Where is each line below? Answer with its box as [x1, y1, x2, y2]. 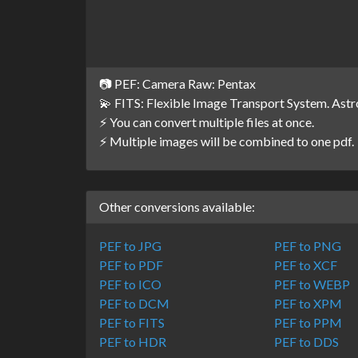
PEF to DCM [99, 296, 169, 311]
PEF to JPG [99, 238, 161, 253]
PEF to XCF [274, 257, 338, 272]
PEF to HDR [99, 334, 166, 349]
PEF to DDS [274, 334, 340, 349]
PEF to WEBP [274, 276, 351, 292]
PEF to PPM [274, 315, 343, 330]
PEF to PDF [99, 257, 163, 272]
